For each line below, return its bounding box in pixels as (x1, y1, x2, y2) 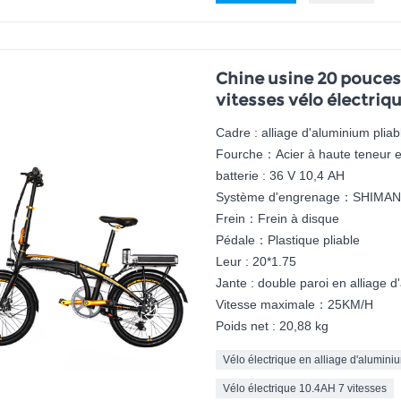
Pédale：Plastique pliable (215, 233, 360, 248)
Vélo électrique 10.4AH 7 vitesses (222, 382, 387, 396)
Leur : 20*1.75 (215, 254, 296, 269)
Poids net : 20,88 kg (215, 319, 328, 334)
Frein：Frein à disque (215, 211, 339, 226)
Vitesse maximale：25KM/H (215, 297, 373, 312)
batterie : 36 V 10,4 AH (215, 168, 345, 183)
